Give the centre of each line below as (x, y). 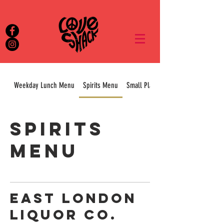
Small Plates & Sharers (158, 85)
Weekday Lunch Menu (44, 85)
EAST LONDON (73, 198)
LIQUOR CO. (63, 214)
